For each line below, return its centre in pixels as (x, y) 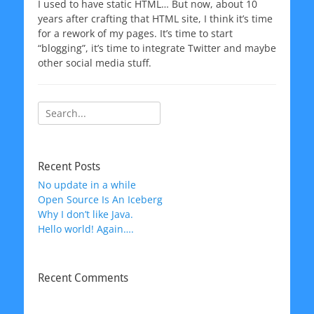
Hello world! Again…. (86, 229)
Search (53, 109)
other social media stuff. (97, 63)
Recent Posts (69, 167)
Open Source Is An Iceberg (100, 200)
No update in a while (87, 185)
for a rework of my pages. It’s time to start (135, 34)
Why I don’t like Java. (86, 214)
